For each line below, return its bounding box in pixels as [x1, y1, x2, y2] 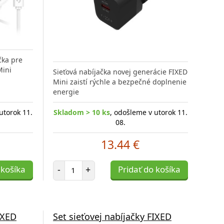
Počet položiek [72, 159, 120, 169]
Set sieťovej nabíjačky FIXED [52, 210, 171, 222]
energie [52, 86, 79, 96]
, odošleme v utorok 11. [109, 107, 187, 117]
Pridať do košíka [117, 163, 180, 175]
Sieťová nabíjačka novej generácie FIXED [52, 66, 187, 76]
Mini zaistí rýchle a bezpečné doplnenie [52, 76, 186, 86]
